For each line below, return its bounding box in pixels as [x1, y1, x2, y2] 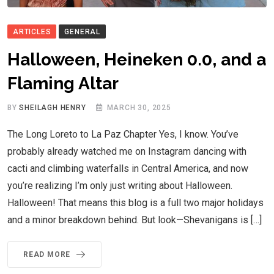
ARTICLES [13, 27, 51, 36]
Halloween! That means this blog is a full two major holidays [7, 196, 264, 209]
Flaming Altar [7, 73, 119, 94]
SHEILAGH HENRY [19, 103, 86, 112]
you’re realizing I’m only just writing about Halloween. [7, 179, 232, 191]
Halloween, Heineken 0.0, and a [7, 49, 266, 70]
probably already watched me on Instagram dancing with [7, 145, 246, 157]
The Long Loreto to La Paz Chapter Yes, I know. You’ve [7, 128, 239, 140]
